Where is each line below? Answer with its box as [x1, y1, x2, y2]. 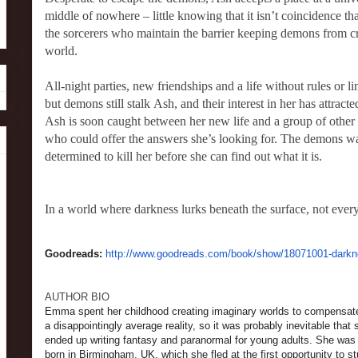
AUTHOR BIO [45, 291, 109, 303]
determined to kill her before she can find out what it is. [45, 149, 322, 163]
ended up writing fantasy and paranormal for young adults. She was [45, 334, 356, 346]
